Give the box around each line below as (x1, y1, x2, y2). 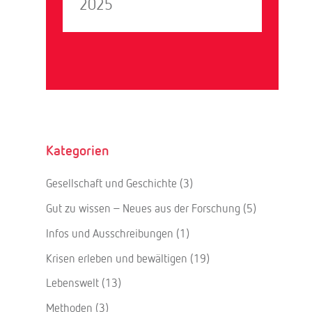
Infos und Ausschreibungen (46, 225, 174, 240)
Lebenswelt (46, 275, 100, 290)
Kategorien (46, 141, 109, 158)
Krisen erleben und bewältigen (46, 250, 188, 265)
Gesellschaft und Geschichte (46, 175, 178, 191)
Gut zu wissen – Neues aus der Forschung (46, 200, 241, 215)
